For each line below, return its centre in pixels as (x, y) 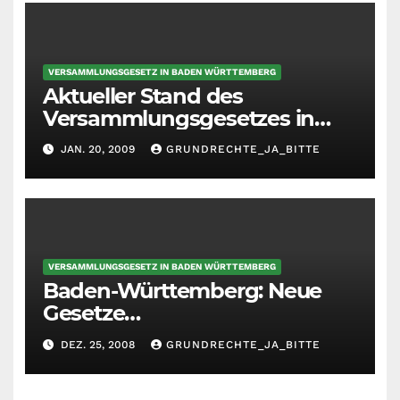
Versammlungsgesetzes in (179, 119)
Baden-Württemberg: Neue (182, 291)
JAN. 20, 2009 (97, 150)
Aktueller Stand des (142, 96)
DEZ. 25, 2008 (97, 344)
